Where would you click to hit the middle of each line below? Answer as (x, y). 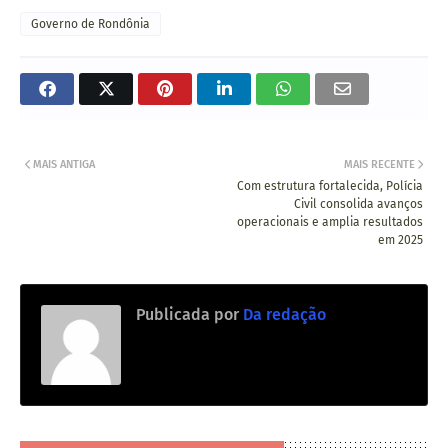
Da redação (282, 314)
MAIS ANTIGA (64, 164)
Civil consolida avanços (358, 203)
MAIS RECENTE (379, 164)
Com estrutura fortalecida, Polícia (330, 185)
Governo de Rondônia (90, 23)
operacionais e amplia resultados (330, 221)
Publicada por (187, 314)
